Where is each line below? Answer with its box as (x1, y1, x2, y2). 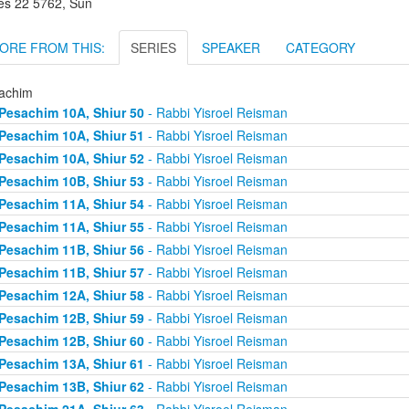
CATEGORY (286, 37, 355, 57)
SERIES (131, 37, 176, 57)
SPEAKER (202, 37, 260, 57)
